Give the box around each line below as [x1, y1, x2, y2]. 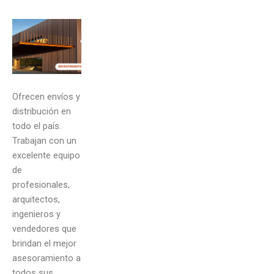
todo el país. [12, 120, 61, 132]
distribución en [12, 106, 71, 117]
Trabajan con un [12, 135, 76, 147]
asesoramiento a [12, 253, 81, 264]
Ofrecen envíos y [12, 91, 80, 103]
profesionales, [12, 179, 70, 191]
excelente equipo [12, 150, 80, 161]
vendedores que [12, 223, 76, 235]
